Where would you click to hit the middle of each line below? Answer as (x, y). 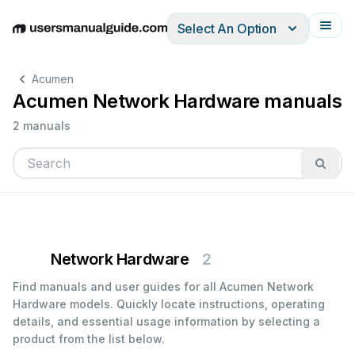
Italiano (175, 37)
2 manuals (42, 126)
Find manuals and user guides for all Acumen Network (163, 286)
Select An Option (227, 29)
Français (222, 37)
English (33, 37)
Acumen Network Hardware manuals (177, 101)
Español (129, 37)
